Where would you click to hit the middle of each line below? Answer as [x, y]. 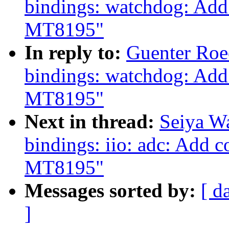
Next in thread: [92, 122]
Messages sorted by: [113, 191]
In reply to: [75, 53]
